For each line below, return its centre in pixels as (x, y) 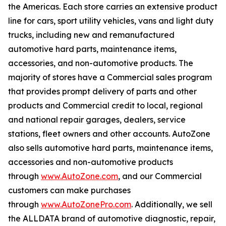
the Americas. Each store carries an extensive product (113, 7)
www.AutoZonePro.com (86, 204)
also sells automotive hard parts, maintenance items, (110, 148)
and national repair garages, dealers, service (97, 120)
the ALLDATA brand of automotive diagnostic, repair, (112, 218)
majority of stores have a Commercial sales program (110, 77)
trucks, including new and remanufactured (91, 35)
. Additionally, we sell (172, 204)
